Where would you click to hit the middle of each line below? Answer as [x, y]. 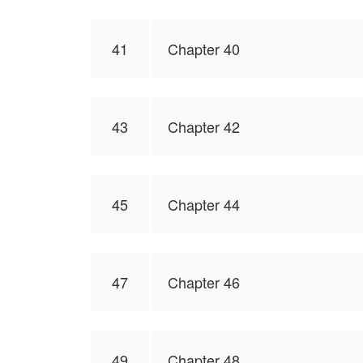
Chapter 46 [204, 282]
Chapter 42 [204, 126]
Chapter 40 [204, 49]
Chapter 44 [204, 204]
